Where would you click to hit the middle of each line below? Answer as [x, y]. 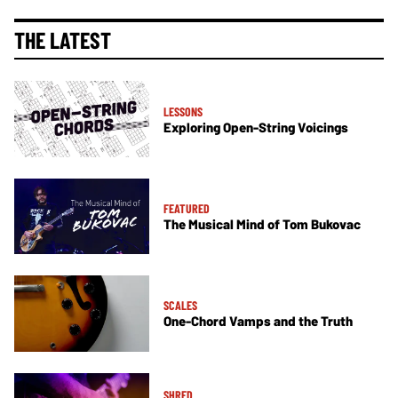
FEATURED [187, 209]
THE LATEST [63, 40]
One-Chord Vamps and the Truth [258, 321]
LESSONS [183, 111]
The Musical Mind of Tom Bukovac [262, 224]
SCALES [180, 306]
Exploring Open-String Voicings [256, 127]
